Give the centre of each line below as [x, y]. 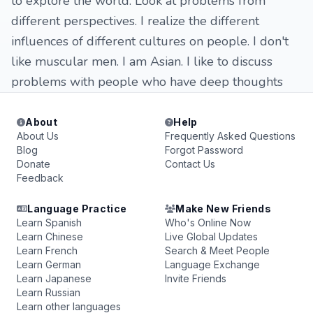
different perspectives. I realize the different [135, 21]
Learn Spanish [49, 223]
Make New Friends [223, 209]
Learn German [49, 264]
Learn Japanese [54, 278]
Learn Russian [49, 292]
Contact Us [190, 164]
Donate [34, 164]
